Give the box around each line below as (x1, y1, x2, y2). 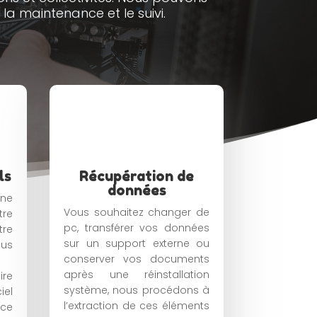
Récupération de (79, 167, 195, 185)
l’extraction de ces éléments (64, 298, 209, 313)
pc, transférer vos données (64, 220, 209, 235)
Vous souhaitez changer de (64, 204, 209, 219)
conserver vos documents (64, 251, 209, 266)
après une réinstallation (64, 267, 209, 282)
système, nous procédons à (64, 282, 209, 297)
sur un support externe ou (64, 236, 209, 250)
